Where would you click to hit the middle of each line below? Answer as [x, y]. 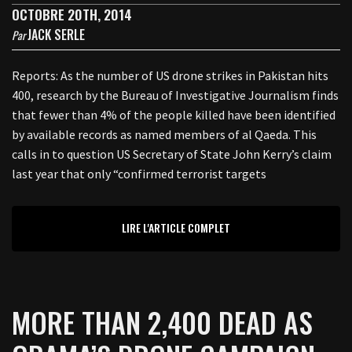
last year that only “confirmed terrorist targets [139, 174]
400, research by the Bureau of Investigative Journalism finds [175, 95]
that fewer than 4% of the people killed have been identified [174, 115]
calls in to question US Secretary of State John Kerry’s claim [172, 154]
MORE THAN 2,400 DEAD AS [162, 322]
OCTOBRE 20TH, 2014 [72, 15]
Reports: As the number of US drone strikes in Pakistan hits [170, 75]
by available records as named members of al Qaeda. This [164, 134]
